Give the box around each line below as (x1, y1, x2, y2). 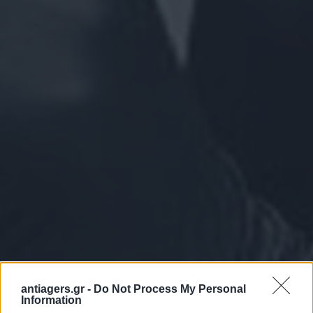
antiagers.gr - (21, 283, 94, 295)
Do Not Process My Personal (94, 283, 246, 295)
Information (21, 294, 82, 306)
